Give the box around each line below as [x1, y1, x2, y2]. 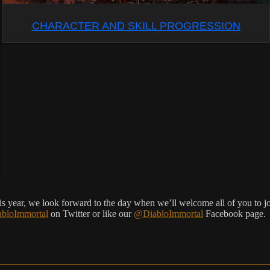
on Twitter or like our [48, 209, 134, 219]
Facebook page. [203, 209, 266, 219]
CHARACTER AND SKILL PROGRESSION [31, 19, 240, 32]
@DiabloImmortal [134, 209, 203, 219]
